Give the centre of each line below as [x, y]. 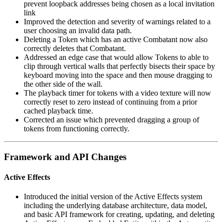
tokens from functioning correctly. [77, 128]
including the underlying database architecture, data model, [115, 206]
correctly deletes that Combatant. [75, 48]
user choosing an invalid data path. [78, 30]
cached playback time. [58, 111]
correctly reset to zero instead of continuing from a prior [111, 102]
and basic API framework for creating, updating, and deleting [119, 215]
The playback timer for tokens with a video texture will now [117, 93]
